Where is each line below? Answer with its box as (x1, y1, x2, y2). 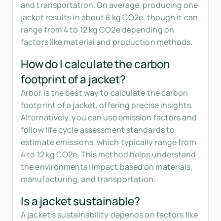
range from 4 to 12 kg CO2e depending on (21, 24, 174, 36)
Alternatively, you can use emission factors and (21, 112, 197, 123)
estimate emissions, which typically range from (21, 137, 196, 148)
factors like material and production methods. (21, 37, 193, 48)
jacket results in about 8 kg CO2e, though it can (21, 12, 198, 23)
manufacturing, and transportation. (21, 174, 156, 185)
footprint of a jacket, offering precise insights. (21, 100, 193, 111)
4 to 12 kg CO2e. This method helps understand (21, 149, 196, 160)
